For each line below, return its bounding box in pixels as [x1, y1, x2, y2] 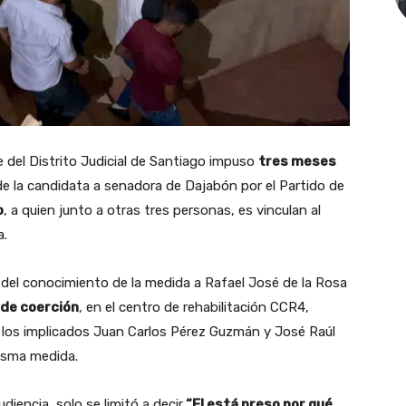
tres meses [258, 152, 336, 169]
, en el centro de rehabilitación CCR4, [79, 298, 309, 315]
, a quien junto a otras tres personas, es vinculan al [4, 201, 321, 218]
